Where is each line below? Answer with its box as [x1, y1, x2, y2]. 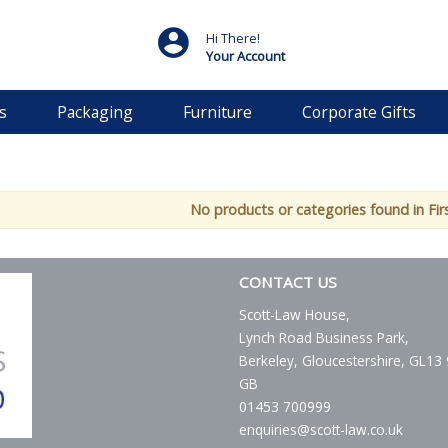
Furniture [183, 101, 252, 123]
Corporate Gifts [302, 101, 416, 123]
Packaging [57, 101, 133, 123]
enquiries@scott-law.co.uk [239, 420, 403, 440]
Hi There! [206, 28, 260, 47]
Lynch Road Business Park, [239, 328, 409, 348]
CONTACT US [239, 272, 337, 293]
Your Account [206, 46, 285, 65]
